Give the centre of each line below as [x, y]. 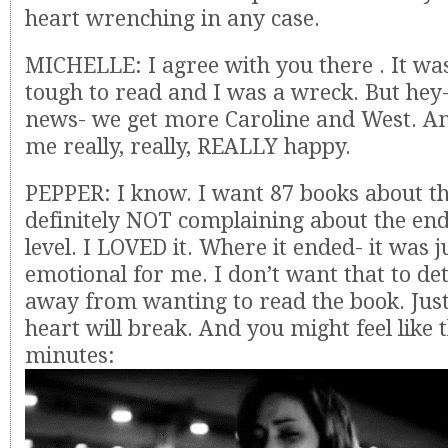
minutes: [70, 355]
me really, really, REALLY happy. [188, 146]
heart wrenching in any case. [172, 18]
